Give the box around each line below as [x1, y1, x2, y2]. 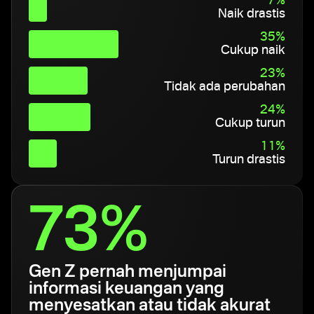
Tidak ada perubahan [164, 81, 285, 93]
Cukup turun [215, 117, 285, 130]
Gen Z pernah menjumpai [29, 264, 226, 281]
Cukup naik [221, 44, 285, 57]
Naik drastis [218, 8, 285, 20]
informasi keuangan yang [29, 281, 224, 298]
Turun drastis [212, 153, 285, 166]
